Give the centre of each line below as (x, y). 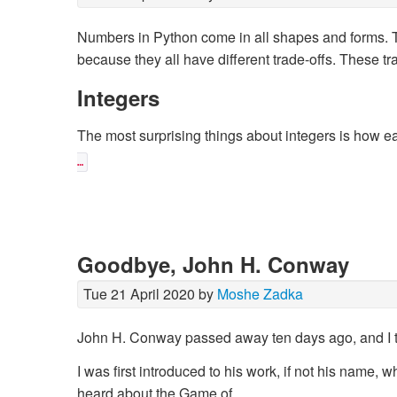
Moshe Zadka (260, 294)
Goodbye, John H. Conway (213, 265)
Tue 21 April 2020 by (150, 294)
